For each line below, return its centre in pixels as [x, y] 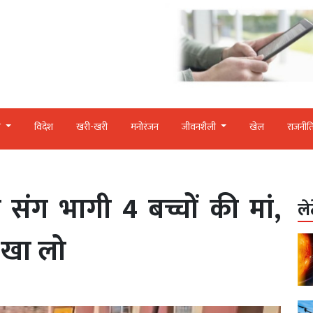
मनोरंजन [144, 126]
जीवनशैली [199, 126]
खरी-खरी [92, 126]
